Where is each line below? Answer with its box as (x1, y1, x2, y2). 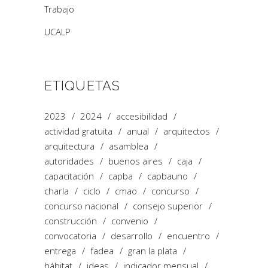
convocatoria (44, 230, 96, 242)
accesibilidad (116, 110, 167, 123)
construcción (44, 215, 97, 227)
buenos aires (108, 155, 163, 167)
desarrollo (111, 230, 153, 242)
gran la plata (128, 245, 177, 257)
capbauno (147, 170, 188, 182)
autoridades (44, 155, 94, 167)
